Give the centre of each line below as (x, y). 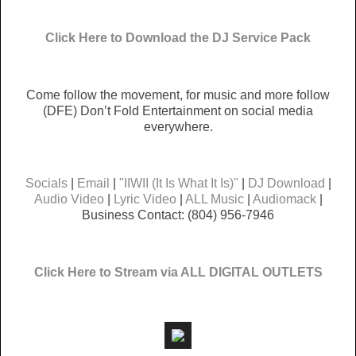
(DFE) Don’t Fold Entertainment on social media (178, 110)
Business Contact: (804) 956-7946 (178, 215)
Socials (46, 184)
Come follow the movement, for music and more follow (178, 95)
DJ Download (286, 184)
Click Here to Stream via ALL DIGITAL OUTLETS (178, 273)
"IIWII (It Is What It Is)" (178, 184)
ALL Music (214, 199)
